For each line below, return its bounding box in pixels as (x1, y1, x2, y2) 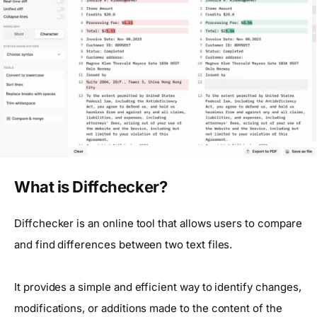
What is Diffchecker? (14, 178, 168, 197)
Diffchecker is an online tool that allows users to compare (14, 216, 302, 230)
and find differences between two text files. (14, 237, 233, 251)
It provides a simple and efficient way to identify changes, (14, 279, 301, 294)
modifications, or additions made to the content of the (14, 301, 282, 315)
